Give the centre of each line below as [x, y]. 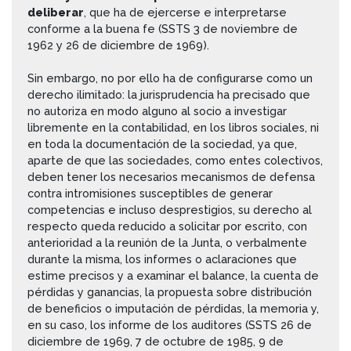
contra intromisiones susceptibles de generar [150, 193]
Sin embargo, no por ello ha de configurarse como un [170, 78]
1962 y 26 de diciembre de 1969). [118, 45]
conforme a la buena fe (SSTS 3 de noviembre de [163, 28]
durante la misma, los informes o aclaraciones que [162, 259]
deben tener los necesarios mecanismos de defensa [171, 176]
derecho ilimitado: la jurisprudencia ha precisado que [169, 94]
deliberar [56, 12]
